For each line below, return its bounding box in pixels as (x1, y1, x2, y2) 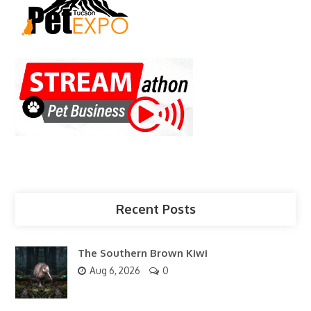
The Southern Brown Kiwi (78, 246, 208, 260)
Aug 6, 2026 (90, 264, 141, 277)
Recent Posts (115, 201, 196, 217)
